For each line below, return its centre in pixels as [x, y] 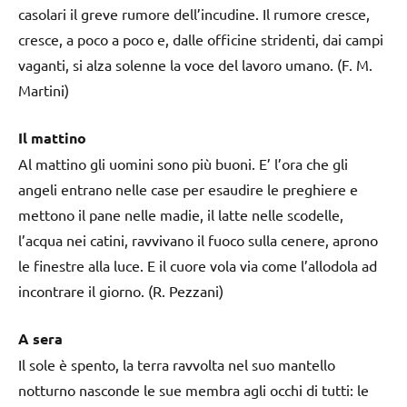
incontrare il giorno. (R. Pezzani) [121, 290]
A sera [40, 338]
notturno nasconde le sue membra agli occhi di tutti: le [194, 389]
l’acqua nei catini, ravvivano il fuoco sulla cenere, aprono [198, 239]
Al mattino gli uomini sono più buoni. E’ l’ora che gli [183, 163]
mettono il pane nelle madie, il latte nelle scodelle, [181, 214]
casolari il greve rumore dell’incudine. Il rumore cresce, [194, 13]
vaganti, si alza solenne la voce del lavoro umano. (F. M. [195, 64]
